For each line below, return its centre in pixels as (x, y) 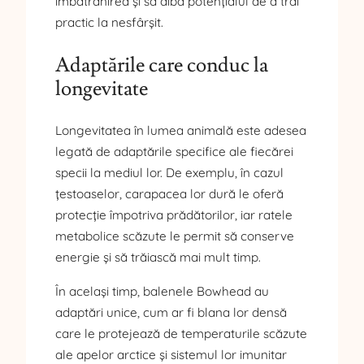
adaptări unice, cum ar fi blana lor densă (171, 312)
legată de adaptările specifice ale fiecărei (174, 152)
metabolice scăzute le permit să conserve (175, 236)
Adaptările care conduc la (162, 65)
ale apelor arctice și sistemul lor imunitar (171, 354)
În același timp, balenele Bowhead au (162, 291)
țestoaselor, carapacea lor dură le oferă (169, 194)
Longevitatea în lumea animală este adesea (181, 131)
